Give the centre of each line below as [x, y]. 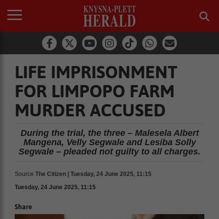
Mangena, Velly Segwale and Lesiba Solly [109, 142]
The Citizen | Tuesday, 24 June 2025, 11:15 [93, 174]
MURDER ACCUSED [90, 110]
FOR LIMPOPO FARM [95, 91]
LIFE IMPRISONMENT [96, 72]
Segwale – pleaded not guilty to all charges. [109, 152]
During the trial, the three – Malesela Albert [109, 133]
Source [24, 174]
